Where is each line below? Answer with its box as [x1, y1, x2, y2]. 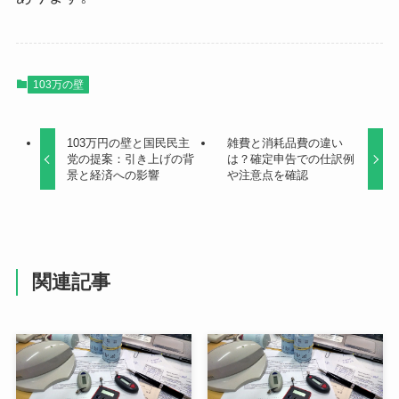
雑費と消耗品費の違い [226, 135, 343, 150]
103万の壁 [32, 77, 84, 91]
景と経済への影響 [67, 167, 160, 182]
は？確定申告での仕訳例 [226, 151, 354, 166]
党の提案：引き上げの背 [67, 151, 195, 166]
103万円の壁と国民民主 [67, 135, 191, 150]
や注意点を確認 [226, 167, 308, 182]
